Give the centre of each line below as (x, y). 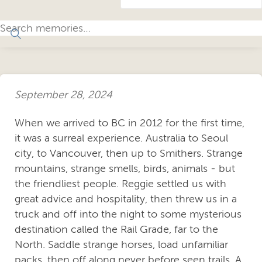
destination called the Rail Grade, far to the (116, 230)
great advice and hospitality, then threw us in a (126, 199)
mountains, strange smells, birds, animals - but (125, 169)
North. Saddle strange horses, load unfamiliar (121, 245)
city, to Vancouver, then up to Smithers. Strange (129, 154)
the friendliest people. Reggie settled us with (120, 184)
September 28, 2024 (63, 94)
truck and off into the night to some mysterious (128, 214)
